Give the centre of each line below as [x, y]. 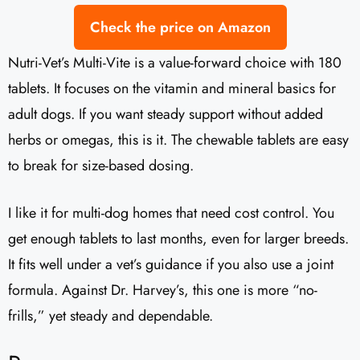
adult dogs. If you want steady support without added [166, 115]
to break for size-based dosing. [101, 166]
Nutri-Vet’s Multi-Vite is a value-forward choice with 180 [175, 63]
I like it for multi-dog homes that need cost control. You [171, 213]
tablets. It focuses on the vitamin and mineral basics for [172, 89]
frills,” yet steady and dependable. [110, 316]
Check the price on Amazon [180, 28]
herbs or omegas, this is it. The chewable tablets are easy [178, 140]
